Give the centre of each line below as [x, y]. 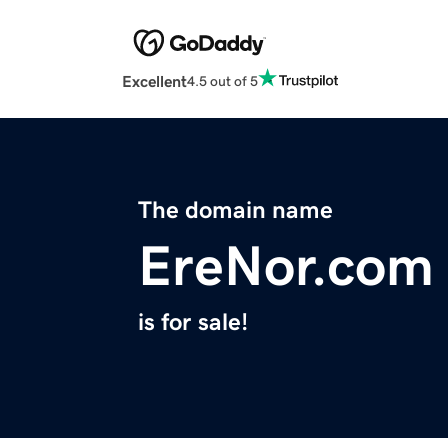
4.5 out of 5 [222, 80]
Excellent [154, 81]
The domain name [235, 210]
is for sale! [193, 322]
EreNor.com [286, 266]
